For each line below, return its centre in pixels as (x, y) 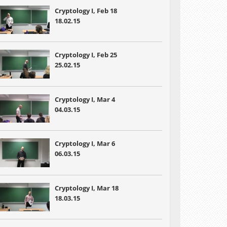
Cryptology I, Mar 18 (86, 188)
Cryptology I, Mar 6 (85, 144)
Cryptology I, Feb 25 (86, 55)
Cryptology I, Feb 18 (86, 11)
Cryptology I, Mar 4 (85, 99)
